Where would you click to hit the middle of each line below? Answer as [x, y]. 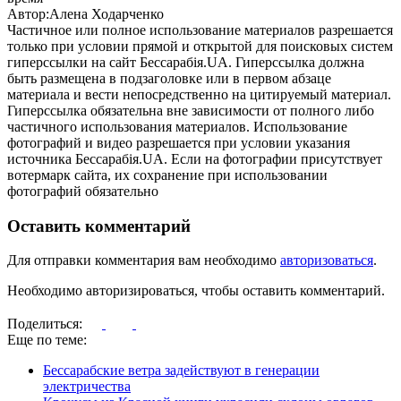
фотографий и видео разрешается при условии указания [179, 142]
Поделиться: [47, 324]
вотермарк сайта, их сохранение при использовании [167, 175]
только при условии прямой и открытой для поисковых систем [200, 46]
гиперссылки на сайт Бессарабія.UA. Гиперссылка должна [186, 62]
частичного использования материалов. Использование [177, 126]
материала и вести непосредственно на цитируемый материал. [199, 94]
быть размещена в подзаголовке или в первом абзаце [169, 78]
